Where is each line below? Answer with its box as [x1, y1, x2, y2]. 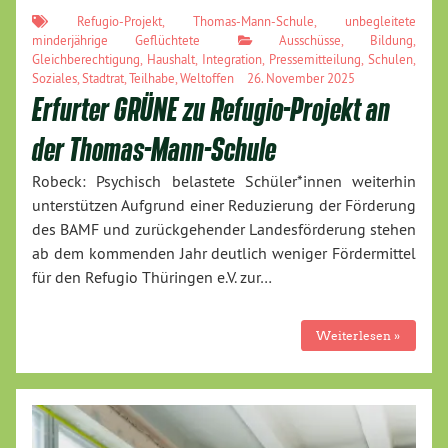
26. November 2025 [244, 70, 355, 87]
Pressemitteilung [269, 51, 361, 68]
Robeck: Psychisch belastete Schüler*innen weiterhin [32, 171, 416, 192]
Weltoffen [180, 70, 234, 87]
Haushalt [147, 51, 195, 68]
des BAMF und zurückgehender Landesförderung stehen [32, 219, 416, 240]
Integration [202, 51, 262, 68]
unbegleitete [345, 13, 416, 30]
